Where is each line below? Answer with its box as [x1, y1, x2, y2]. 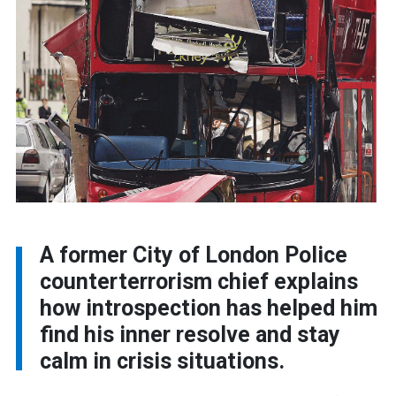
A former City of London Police [40, 241, 347, 268]
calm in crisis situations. [40, 347, 285, 374]
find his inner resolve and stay [40, 321, 340, 347]
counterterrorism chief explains [40, 268, 358, 294]
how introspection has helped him [40, 294, 377, 321]
